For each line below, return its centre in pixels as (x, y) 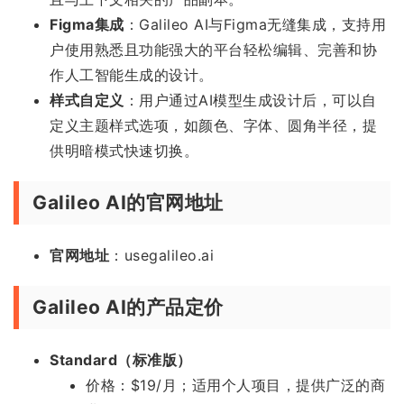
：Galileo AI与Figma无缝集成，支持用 (255, 24)
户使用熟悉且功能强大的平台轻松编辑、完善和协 (213, 49)
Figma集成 (87, 24)
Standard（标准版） (121, 359)
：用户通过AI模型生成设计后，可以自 (250, 100)
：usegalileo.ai (161, 255)
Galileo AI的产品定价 (128, 307)
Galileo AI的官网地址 (128, 202)
